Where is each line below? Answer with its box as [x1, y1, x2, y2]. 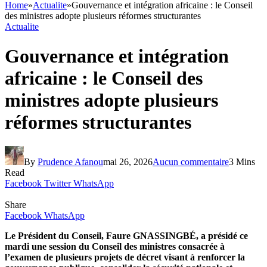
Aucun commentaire [153, 156, 229, 167]
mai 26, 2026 [103, 156, 153, 167]
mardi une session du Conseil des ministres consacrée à [5, 241, 225, 252]
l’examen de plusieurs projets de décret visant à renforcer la [5, 252, 245, 262]
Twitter [44, 178, 71, 188]
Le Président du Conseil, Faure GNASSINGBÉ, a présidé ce [5, 230, 248, 241]
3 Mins [229, 156, 255, 167]
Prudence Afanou [38, 156, 103, 167]
